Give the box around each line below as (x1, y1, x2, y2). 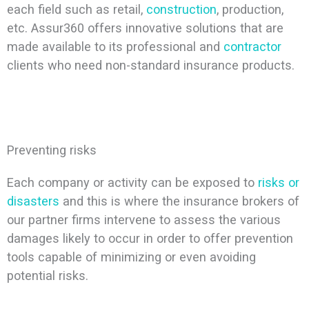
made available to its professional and (6, 39, 223, 54)
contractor (223, 39, 281, 54)
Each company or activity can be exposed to (6, 175, 258, 190)
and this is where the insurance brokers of (59, 194, 299, 209)
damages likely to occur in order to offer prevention (6, 231, 293, 246)
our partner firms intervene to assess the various (6, 212, 281, 228)
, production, (216, 1, 283, 17)
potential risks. (6, 268, 88, 283)
